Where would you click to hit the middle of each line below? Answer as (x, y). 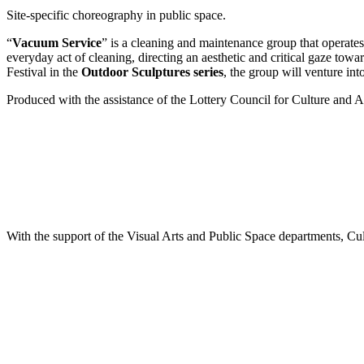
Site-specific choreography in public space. (116, 15)
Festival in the (44, 71)
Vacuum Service (57, 42)
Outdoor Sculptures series (152, 71)
